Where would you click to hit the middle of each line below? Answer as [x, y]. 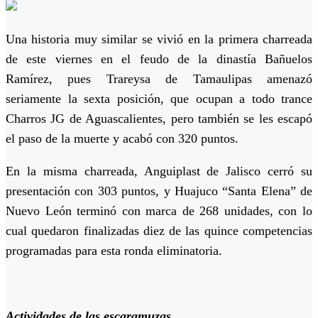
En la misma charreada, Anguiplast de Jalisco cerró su [159, 171]
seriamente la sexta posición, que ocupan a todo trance [159, 99]
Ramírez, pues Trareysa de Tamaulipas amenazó [159, 79]
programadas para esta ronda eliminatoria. [114, 251]
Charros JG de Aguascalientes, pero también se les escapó [159, 119]
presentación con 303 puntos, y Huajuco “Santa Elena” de [159, 191]
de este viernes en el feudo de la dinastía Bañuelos [159, 59]
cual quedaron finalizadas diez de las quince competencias [159, 231]
